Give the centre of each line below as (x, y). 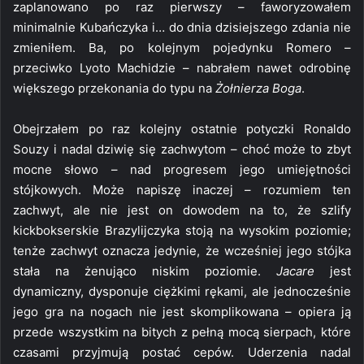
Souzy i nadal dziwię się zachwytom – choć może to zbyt (182, 149)
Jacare (295, 271)
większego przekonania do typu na (114, 88)
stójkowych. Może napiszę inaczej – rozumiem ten (182, 189)
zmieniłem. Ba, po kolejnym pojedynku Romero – (182, 47)
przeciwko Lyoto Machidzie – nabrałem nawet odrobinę (182, 67)
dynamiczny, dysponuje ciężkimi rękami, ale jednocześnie (182, 291)
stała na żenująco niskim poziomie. (145, 271)
